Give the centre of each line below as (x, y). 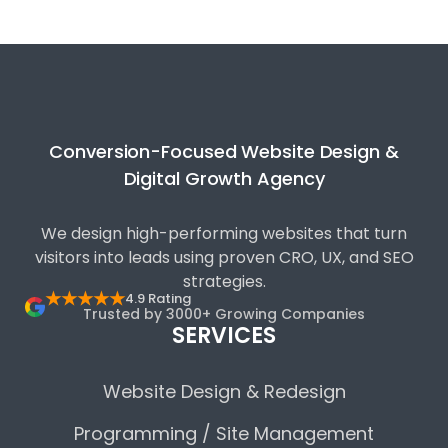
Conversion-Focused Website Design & (224, 151)
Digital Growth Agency (224, 178)
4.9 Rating (158, 298)
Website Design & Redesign (224, 391)
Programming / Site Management (224, 433)
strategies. (224, 281)
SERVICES (224, 335)
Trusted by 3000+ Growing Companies (224, 314)
